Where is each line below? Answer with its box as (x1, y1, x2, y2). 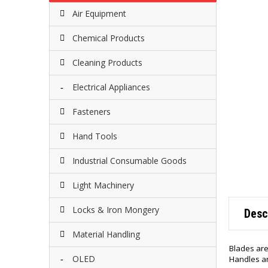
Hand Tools (72, 130, 117, 142)
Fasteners (72, 106, 111, 117)
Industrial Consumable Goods (72, 155, 187, 166)
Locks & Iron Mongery (72, 204, 159, 215)
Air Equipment (72, 8, 126, 19)
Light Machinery (72, 179, 134, 191)
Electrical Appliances (72, 81, 150, 93)
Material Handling (72, 229, 140, 240)
